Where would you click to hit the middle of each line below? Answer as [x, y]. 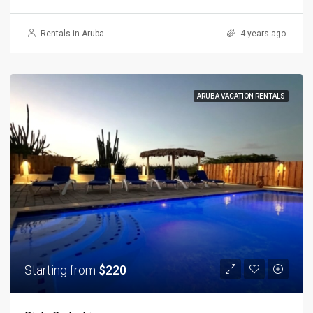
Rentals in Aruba [72, 34]
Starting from [61, 270]
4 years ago [262, 34]
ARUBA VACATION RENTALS [241, 96]
